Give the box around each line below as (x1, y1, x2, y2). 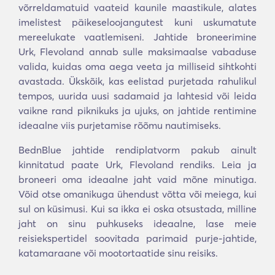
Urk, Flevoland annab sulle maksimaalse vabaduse (18, 45, 257, 58)
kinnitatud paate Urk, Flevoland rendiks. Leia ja (18, 158, 257, 171)
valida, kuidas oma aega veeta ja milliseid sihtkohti (18, 60, 257, 72)
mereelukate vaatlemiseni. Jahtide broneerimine (18, 31, 257, 43)
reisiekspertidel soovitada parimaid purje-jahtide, (18, 232, 257, 244)
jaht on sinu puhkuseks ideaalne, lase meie (18, 217, 257, 230)
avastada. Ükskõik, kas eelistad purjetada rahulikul (18, 75, 257, 87)
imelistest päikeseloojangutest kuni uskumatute (18, 16, 257, 28)
